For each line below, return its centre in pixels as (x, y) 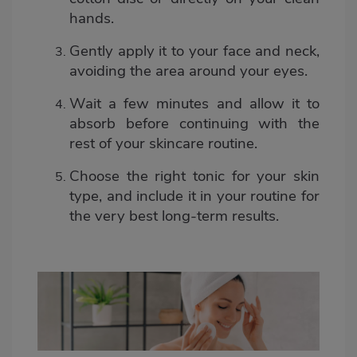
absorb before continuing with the (194, 123)
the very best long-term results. (174, 216)
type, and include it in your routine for (194, 196)
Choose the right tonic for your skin (194, 176)
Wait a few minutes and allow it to (194, 103)
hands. (92, 18)
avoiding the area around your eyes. (188, 71)
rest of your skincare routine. (163, 143)
